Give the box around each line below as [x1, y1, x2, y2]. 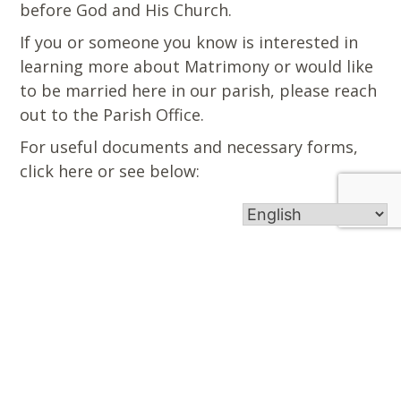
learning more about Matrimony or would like [20, 55, 374, 77]
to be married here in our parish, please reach [20, 79, 378, 101]
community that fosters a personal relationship [20, 370, 354, 391]
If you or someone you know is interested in [20, 30, 359, 53]
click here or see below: [20, 159, 200, 182]
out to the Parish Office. [20, 103, 205, 125]
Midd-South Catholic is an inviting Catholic [20, 347, 320, 369]
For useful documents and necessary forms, [20, 135, 359, 158]
